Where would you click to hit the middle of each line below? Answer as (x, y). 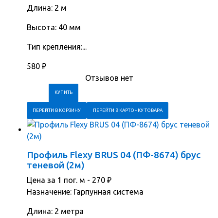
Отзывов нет (109, 78)
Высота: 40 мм (54, 27)
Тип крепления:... (57, 47)
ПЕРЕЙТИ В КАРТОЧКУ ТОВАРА (127, 110)
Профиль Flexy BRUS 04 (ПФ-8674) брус (114, 155)
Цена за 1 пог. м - (59, 180)
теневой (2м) (56, 165)
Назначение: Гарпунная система (85, 192)
